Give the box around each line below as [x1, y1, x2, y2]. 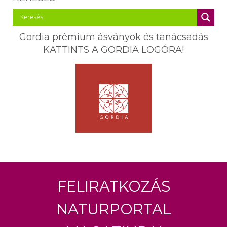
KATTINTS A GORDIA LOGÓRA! [43, 44, 184, 55]
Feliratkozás [57, 171, 170, 197]
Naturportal [56, 194, 171, 220]
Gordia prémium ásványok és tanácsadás [19, 31, 208, 43]
